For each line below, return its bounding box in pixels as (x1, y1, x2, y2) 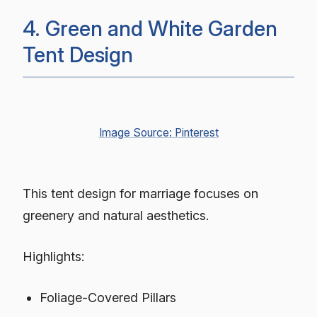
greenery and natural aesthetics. (23, 207, 209, 223)
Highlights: (23, 248, 84, 264)
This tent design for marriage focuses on (23, 185, 258, 201)
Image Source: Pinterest (98, 126, 219, 140)
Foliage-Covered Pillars (40, 289, 177, 305)
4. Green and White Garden (23, 15, 277, 41)
